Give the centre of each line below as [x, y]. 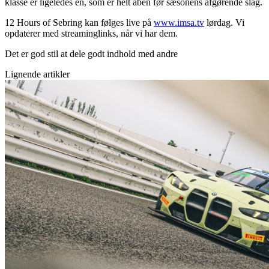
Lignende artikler [37, 74]
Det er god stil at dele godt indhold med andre [91, 53]
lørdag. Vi [224, 22]
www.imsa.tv [179, 22]
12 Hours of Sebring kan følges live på [79, 22]
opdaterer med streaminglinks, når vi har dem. [91, 33]
